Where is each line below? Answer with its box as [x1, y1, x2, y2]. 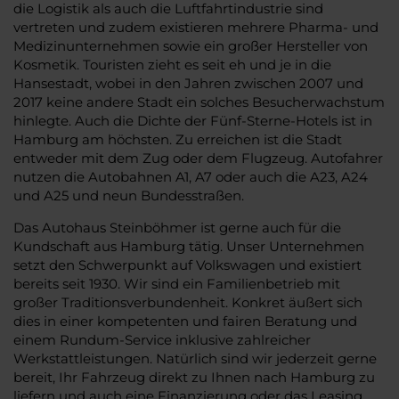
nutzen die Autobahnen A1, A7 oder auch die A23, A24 [13, 167, 368, 185]
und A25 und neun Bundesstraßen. [13, 186, 244, 204]
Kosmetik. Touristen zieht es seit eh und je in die [13, 55, 331, 73]
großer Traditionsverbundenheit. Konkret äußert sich [13, 293, 362, 311]
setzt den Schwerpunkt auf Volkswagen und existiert [13, 256, 362, 273]
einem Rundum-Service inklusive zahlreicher [13, 330, 311, 348]
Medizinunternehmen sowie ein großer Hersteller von [13, 37, 368, 54]
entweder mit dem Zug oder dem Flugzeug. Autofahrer [13, 149, 383, 167]
